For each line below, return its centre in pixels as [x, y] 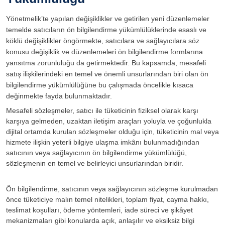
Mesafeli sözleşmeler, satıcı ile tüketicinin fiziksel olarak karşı [102, 110]
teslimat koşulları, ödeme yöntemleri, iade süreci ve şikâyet [99, 210]
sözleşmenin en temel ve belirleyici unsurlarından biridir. [95, 163]
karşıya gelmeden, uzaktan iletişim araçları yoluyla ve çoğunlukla [109, 121]
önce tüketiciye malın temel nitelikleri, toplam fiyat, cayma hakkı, [107, 199]
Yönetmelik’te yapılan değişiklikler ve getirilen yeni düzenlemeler [108, 18]
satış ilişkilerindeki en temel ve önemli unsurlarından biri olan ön [107, 74]
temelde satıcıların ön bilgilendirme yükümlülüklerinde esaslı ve [106, 29]
